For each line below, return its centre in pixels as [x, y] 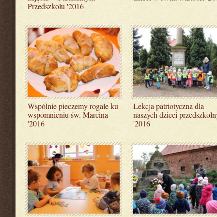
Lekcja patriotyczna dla [168, 106]
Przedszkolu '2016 [56, 6]
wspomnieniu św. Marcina [68, 114]
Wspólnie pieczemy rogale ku [73, 106]
